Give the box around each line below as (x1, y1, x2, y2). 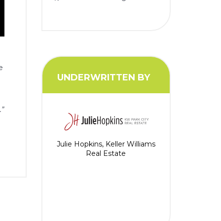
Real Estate (86, 149, 126, 158)
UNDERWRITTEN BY (57, 72, 150, 83)
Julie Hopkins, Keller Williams (56, 140, 155, 149)
